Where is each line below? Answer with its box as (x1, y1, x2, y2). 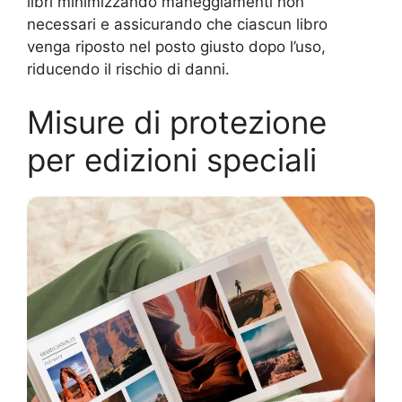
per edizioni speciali (27, 141, 317, 179)
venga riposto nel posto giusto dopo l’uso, (27, 37, 326, 56)
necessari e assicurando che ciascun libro (27, 14, 328, 33)
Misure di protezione (27, 103, 327, 142)
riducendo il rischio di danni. (27, 59, 230, 78)
